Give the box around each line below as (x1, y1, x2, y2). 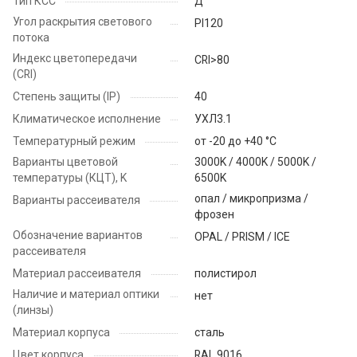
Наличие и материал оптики (13, 288, 159, 301)
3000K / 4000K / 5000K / (194, 155, 316, 169)
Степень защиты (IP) (13, 90, 120, 104)
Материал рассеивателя (13, 267, 141, 280)
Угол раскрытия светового (13, 15, 152, 29)
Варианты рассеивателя (13, 194, 140, 207)
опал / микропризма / (194, 192, 308, 206)
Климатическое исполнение (13, 112, 161, 126)
